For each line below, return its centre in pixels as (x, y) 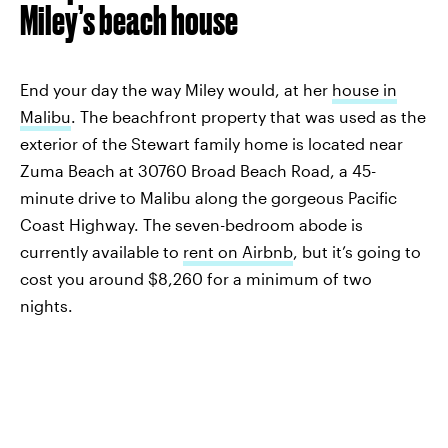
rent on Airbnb (238, 252)
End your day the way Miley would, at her (176, 90)
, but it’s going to (357, 252)
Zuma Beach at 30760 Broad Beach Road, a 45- (198, 171)
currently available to (101, 252)
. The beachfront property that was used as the (248, 117)
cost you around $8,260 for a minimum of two (196, 279)
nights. (46, 306)
